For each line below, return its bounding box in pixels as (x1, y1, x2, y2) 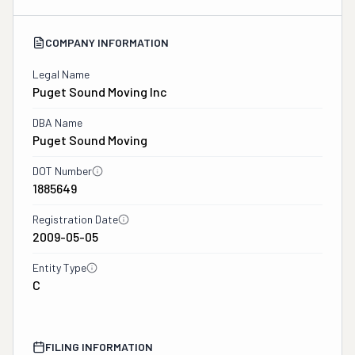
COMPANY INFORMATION (45, 36, 169, 49)
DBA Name (32, 116, 82, 129)
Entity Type (32, 261, 86, 274)
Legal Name (32, 67, 90, 81)
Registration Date (32, 212, 118, 226)
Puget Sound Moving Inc (32, 84, 167, 99)
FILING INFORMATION (45, 340, 153, 353)
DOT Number (32, 164, 92, 177)
